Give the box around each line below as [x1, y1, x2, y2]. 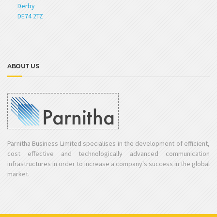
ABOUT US [7, 62, 39, 70]
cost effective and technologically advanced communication [7, 149, 210, 158]
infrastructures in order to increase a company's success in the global [7, 159, 210, 169]
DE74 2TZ [7, 12, 43, 21]
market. [7, 170, 30, 179]
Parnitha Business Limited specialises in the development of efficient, [7, 139, 210, 148]
